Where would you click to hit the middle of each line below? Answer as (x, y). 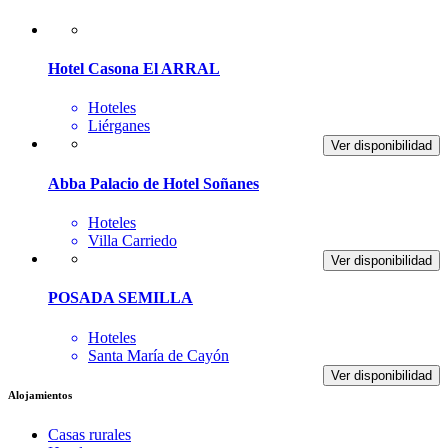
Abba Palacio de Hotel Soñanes (153, 183)
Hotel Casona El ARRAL (134, 69)
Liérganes (119, 126)
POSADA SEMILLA (120, 298)
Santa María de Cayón (158, 355)
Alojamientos (40, 395)
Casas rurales (89, 435)
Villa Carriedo (132, 240)
